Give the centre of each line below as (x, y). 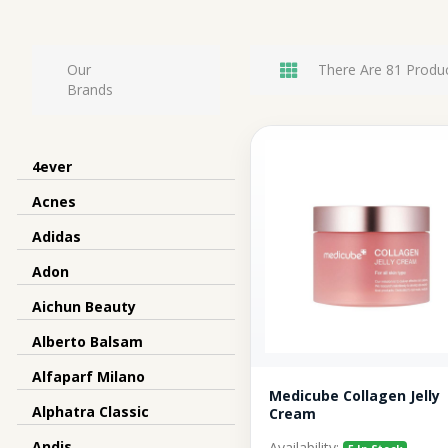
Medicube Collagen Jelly (355, 395)
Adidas (56, 236)
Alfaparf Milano (88, 376)
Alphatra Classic (90, 411)
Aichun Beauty (84, 306)
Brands (90, 89)
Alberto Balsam (87, 341)
